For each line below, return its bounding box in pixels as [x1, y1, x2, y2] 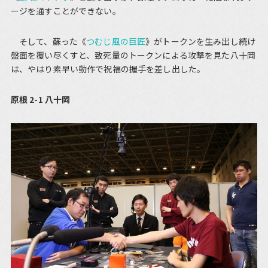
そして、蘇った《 [10, 35, 87, 48]
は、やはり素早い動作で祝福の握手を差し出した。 [10, 63, 206, 75]
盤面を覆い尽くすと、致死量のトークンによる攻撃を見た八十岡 [10, 49, 255, 62]
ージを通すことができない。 [10, 5, 121, 17]
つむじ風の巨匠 [86, 35, 146, 48]
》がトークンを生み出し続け [145, 35, 255, 48]
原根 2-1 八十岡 [10, 93, 71, 106]
